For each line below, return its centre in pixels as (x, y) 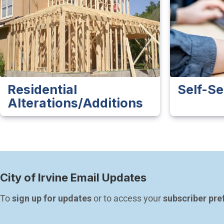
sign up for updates (52, 198)
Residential (42, 89)
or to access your (127, 198)
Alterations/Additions (75, 103)
